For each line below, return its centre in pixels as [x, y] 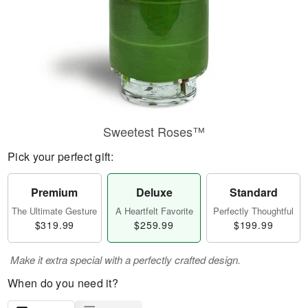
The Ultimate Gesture [55, 211]
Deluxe [154, 192]
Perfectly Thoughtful [254, 211]
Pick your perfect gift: [60, 156]
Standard [253, 192]
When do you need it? [63, 283]
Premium [55, 192]
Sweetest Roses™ [154, 131]
